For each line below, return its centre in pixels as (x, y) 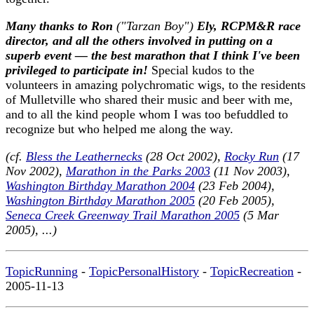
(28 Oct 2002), (183, 157)
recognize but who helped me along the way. (120, 129)
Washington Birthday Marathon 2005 (100, 201)
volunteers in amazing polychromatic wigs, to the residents (156, 85)
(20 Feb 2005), (235, 201)
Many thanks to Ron (61, 26)
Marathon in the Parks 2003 (138, 171)
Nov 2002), (36, 171)
